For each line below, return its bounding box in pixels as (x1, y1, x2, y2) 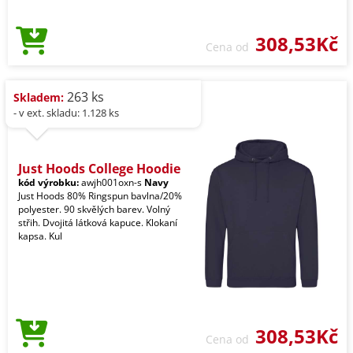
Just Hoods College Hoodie (18, 159, 180, 177)
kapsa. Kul (18, 229, 62, 243)
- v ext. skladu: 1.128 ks (13, 105, 119, 120)
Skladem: (13, 89, 64, 105)
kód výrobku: (18, 175, 79, 189)
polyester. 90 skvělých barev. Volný (18, 202, 170, 216)
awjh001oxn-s (79, 175, 144, 189)
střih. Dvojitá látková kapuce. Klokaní (18, 215, 177, 229)
